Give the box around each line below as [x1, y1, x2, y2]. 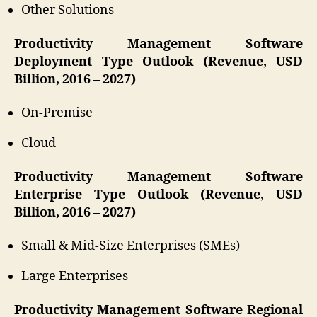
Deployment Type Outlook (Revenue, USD [14, 53, 303, 70]
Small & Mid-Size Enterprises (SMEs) [21, 238, 240, 255]
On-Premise [21, 105, 93, 122]
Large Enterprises [21, 268, 128, 285]
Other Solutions [21, 2, 114, 19]
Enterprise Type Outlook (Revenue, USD [14, 186, 303, 203]
